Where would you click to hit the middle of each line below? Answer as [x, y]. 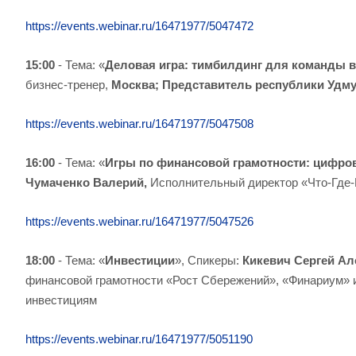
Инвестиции [140, 260]
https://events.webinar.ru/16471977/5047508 [139, 124]
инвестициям [61, 300]
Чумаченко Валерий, [88, 182]
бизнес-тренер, [67, 85]
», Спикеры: [207, 260]
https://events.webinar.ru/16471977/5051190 [139, 339]
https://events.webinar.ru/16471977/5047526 [139, 221]
